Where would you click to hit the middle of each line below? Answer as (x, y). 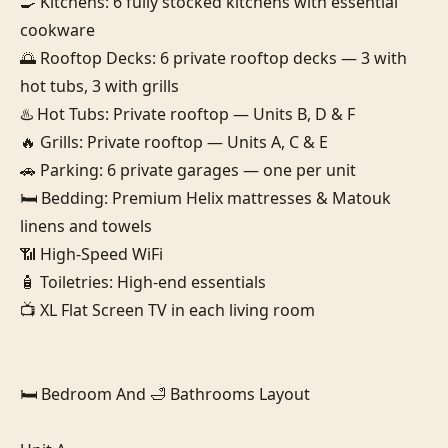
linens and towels (86, 225)
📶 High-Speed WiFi (91, 253)
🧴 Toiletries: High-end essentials (143, 281)
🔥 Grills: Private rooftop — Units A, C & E (174, 141)
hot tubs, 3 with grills (99, 85)
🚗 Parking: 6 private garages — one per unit (188, 169)
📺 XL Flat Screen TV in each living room (167, 309)
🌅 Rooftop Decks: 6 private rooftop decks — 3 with (213, 57)
